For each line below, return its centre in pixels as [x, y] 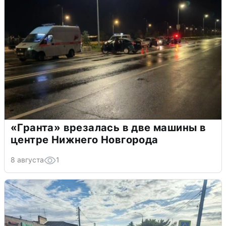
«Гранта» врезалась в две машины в [108, 128]
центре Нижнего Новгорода [84, 140]
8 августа [27, 160]
